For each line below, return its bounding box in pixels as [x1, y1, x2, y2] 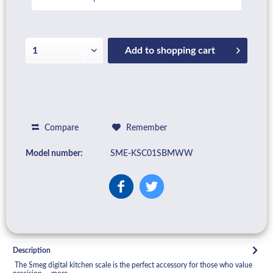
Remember [126, 123, 167, 132]
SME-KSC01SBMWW [110, 149, 194, 158]
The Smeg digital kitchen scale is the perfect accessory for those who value [13, 261, 252, 269]
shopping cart [157, 46, 216, 55]
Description [13, 246, 51, 254]
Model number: [26, 149, 83, 158]
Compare [42, 123, 79, 132]
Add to [125, 46, 155, 55]
